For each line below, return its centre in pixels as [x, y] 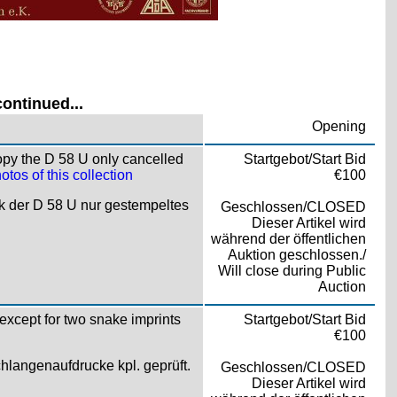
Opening [339, 126]
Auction [342, 286]
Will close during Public [292, 270]
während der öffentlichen [288, 238]
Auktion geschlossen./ [296, 254]
